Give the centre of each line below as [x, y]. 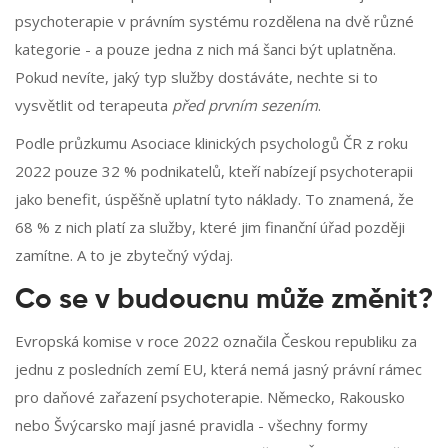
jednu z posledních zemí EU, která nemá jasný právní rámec [218, 369]
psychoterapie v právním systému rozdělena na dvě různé [214, 21]
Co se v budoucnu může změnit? [224, 300]
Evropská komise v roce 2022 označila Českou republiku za [216, 341]
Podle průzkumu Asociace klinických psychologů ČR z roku [211, 143]
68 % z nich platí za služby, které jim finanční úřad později [210, 227]
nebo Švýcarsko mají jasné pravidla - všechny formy [191, 425]
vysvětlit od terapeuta [93, 105]
